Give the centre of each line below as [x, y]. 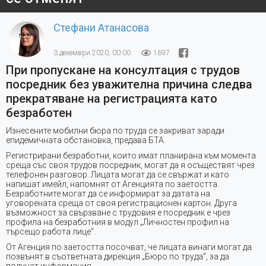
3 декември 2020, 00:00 [92, 53]
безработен [39, 113]
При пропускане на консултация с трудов [123, 70]
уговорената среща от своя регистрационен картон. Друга [121, 203]
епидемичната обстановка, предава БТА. [86, 140]
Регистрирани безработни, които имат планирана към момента [131, 155]
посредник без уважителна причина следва [129, 84]
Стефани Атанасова [101, 27]
